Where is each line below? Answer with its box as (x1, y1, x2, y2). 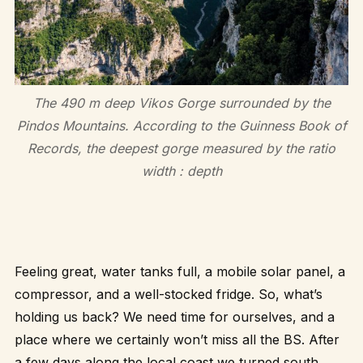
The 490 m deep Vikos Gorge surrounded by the (32, 95, 331, 112)
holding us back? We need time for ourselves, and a (15, 309, 335, 326)
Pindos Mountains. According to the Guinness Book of (16, 117, 347, 135)
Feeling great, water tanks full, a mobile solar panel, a (15, 263, 345, 280)
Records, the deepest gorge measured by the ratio (28, 140, 335, 157)
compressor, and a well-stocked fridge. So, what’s (15, 286, 322, 303)
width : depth (141, 163, 222, 180)
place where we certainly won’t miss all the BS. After (15, 331, 340, 348)
